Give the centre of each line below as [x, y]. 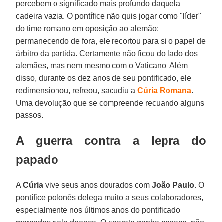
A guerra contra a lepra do [111, 140]
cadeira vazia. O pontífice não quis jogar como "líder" [109, 16]
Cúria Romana [165, 90]
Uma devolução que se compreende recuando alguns [110, 103]
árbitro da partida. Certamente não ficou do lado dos [107, 53]
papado [37, 159]
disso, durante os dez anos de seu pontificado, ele [104, 78]
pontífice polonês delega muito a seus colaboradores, [110, 197]
